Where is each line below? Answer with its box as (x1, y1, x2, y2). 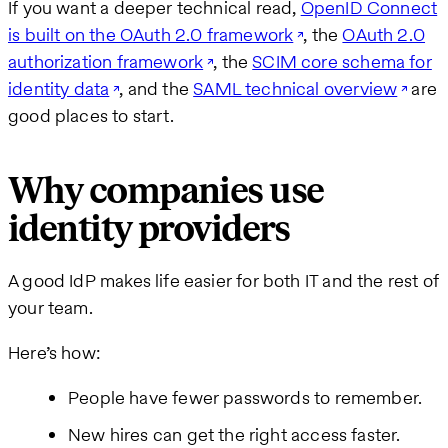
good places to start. (8, 103, 174, 129)
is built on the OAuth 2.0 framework (8, 22, 294, 48)
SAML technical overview (193, 76, 398, 102)
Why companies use (8, 169, 324, 215)
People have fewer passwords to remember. (68, 385, 423, 411)
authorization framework (8, 49, 204, 75)
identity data (8, 76, 110, 102)
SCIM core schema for (252, 49, 432, 75)
